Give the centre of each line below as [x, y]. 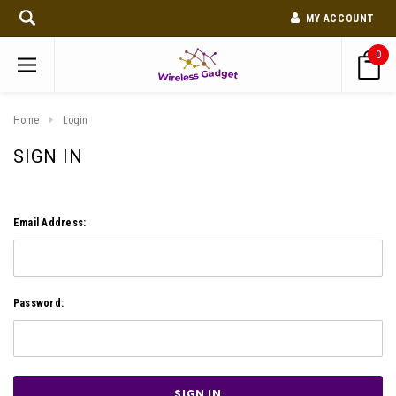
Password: [39, 303]
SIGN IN [48, 156]
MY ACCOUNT [340, 19]
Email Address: [50, 222]
